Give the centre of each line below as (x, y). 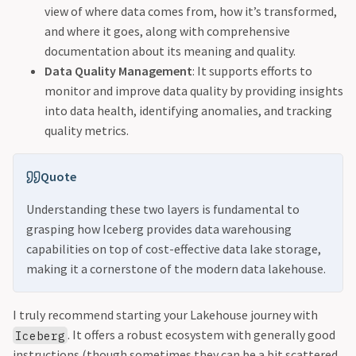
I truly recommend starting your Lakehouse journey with (165, 315)
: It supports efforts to (252, 71)
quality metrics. (87, 131)
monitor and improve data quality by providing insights (194, 91)
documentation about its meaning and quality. (170, 51)
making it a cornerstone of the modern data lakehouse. (176, 269)
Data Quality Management (118, 71)
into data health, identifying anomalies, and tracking (188, 111)
